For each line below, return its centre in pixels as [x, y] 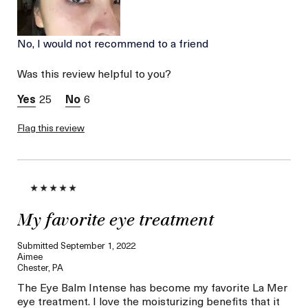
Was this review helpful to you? [94, 73]
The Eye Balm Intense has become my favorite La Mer [152, 286]
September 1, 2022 [98, 245]
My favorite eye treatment [115, 221]
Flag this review [51, 127]
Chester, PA [40, 267]
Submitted [39, 245]
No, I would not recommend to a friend [113, 42]
